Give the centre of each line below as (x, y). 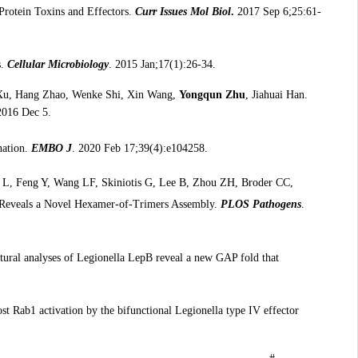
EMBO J (51, 148)
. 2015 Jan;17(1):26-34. (162, 65)
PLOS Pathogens (261, 205)
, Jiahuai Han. (276, 95)
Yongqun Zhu (212, 95)
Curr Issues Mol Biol (183, 11)
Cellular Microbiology (58, 65)
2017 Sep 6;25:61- (277, 11)
